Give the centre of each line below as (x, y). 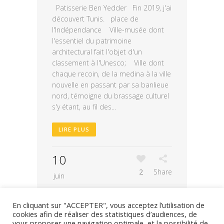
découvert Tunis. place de (95, 19)
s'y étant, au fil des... (84, 107)
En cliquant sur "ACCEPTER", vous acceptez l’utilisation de (108, 205)
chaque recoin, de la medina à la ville (111, 74)
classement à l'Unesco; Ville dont (108, 63)
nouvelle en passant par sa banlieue (110, 85)
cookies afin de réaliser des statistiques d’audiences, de (105, 214)
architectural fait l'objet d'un (97, 52)
